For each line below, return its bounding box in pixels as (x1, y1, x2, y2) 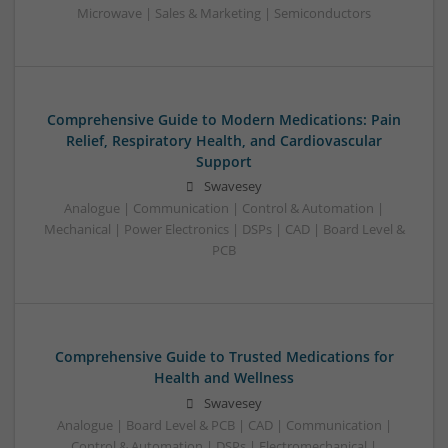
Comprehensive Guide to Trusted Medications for (54, 347, 394, 367)
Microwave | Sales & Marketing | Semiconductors (77, 5, 371, 23)
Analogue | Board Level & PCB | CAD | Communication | (56, 416, 392, 434)
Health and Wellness (154, 368, 294, 388)
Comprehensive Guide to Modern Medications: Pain (47, 110, 401, 130)
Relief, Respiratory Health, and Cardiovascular (66, 131, 382, 151)
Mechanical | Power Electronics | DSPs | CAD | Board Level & (43, 221, 405, 239)
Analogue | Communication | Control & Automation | (64, 200, 384, 218)
